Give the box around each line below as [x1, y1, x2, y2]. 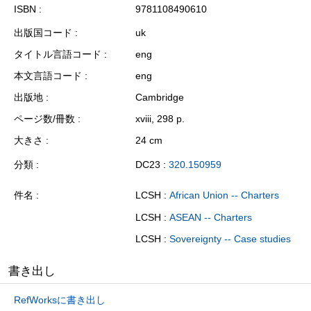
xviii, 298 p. [135, 113, 185, 125]
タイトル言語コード [14, 49, 101, 60]
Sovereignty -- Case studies [169, 233, 291, 245]
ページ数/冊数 [14, 113, 75, 125]
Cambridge [135, 92, 184, 103]
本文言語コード [14, 70, 82, 82]
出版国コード [14, 27, 72, 39]
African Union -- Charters [169, 190, 279, 201]
